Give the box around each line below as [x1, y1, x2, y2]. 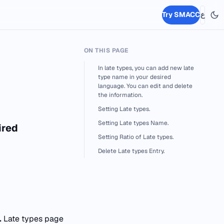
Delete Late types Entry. [98, 147, 164, 155]
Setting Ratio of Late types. [98, 133, 173, 141]
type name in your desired [98, 73, 171, 81]
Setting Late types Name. [98, 119, 168, 127]
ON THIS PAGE [84, 46, 128, 54]
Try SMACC [162, 10, 200, 19]
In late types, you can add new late [98, 64, 194, 72]
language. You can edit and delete [98, 82, 192, 90]
